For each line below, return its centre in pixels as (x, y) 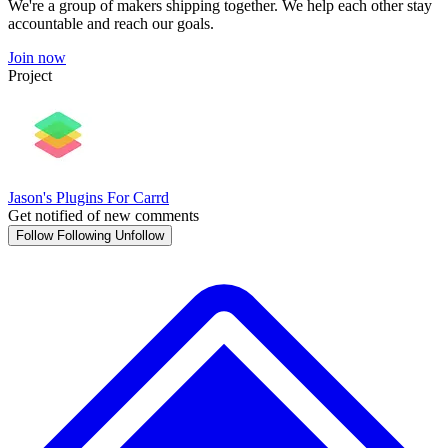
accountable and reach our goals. (111, 23)
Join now (37, 57)
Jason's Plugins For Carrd (88, 197)
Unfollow (139, 235)
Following (84, 235)
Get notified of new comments (103, 215)
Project (30, 75)
